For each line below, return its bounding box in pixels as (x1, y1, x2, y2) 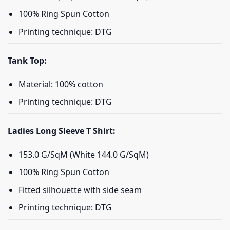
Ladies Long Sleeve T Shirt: (8, 125, 116, 137)
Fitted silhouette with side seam (18, 184, 142, 196)
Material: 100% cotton (18, 78, 103, 90)
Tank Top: (8, 55, 47, 67)
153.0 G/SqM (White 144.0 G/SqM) (18, 148, 149, 160)
